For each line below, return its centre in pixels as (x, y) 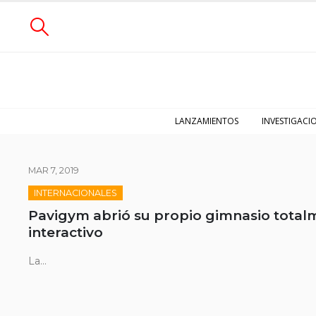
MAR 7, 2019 (54, 170)
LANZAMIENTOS (207, 121)
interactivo (66, 232)
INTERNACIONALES (75, 193)
